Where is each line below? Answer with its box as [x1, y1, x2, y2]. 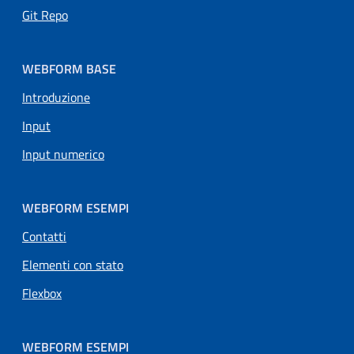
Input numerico [22, 144, 104, 164]
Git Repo [22, 5, 68, 24]
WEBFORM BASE [22, 58, 116, 78]
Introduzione [22, 87, 90, 107]
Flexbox [22, 283, 62, 303]
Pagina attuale [66, 225, 144, 245]
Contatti [22, 226, 66, 246]
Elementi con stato [22, 254, 123, 274]
